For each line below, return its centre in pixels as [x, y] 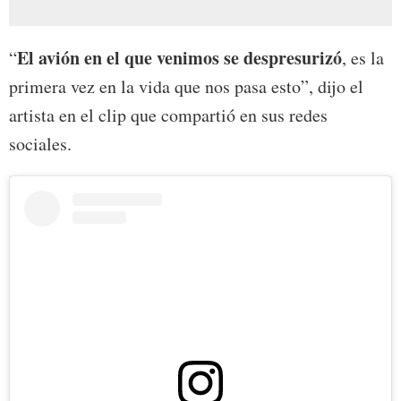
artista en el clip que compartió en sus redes [168, 115]
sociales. [40, 144]
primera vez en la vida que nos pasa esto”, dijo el [186, 87]
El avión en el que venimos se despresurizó [179, 58]
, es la [363, 58]
